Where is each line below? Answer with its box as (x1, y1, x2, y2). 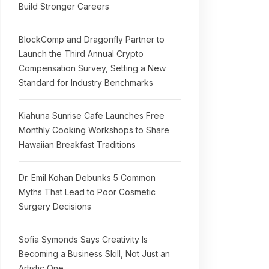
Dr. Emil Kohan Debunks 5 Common (19, 172, 156, 183)
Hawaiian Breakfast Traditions (19, 139, 136, 150)
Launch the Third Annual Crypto (19, 49, 144, 59)
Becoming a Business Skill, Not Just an (19, 249, 170, 259)
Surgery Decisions (19, 201, 91, 211)
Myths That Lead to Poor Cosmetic (19, 187, 156, 197)
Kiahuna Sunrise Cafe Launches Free (19, 110, 165, 121)
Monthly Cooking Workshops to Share (19, 125, 169, 135)
